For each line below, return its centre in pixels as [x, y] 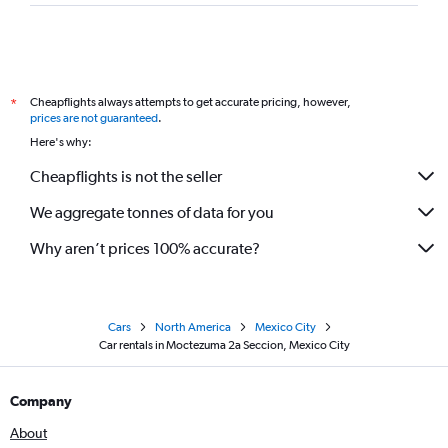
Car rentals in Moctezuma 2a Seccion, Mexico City [224, 345]
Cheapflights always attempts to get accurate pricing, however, [190, 102]
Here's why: [61, 142]
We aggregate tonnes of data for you [152, 212]
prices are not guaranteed [94, 118]
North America [193, 327]
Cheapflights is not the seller [126, 176]
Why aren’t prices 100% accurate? [145, 248]
